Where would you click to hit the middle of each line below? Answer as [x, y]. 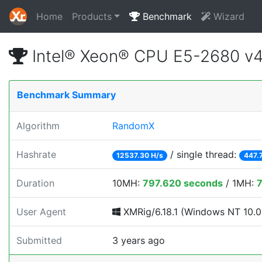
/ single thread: [204, 154]
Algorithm [38, 126]
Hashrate [36, 154]
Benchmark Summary [66, 95]
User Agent [41, 212]
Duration [35, 183]
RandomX [133, 126]
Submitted [39, 240]
